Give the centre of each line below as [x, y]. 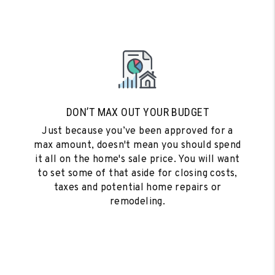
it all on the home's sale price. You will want [137, 159]
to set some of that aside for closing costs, [137, 173]
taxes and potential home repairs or [137, 188]
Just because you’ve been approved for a [137, 131]
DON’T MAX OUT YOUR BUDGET [137, 112]
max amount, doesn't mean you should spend [137, 145]
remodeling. [137, 202]
